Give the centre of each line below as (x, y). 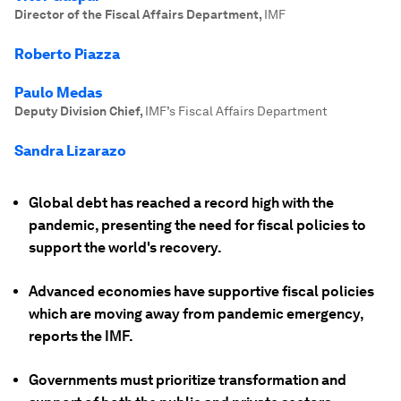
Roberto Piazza (67, 54)
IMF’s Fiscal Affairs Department (236, 111)
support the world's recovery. (125, 247)
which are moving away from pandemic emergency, (196, 314)
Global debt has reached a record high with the (181, 203)
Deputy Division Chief (77, 111)
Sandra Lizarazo (70, 151)
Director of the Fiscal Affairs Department (137, 14)
